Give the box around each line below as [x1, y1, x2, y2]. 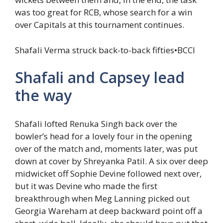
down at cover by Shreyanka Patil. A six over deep [15, 155, 208, 167]
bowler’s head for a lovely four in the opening [15, 130, 192, 142]
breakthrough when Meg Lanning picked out [15, 192, 190, 204]
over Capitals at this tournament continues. [15, 19, 184, 31]
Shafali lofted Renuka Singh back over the [15, 117, 177, 129]
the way [15, 85, 72, 106]
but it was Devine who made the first [15, 180, 157, 192]
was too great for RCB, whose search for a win [15, 6, 192, 18]
